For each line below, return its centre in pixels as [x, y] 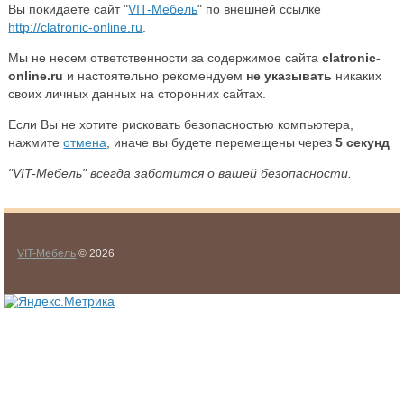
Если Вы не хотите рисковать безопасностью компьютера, [181, 125]
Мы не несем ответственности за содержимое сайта [165, 58]
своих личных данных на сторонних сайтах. [138, 94]
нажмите [36, 143]
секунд [367, 143]
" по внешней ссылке [260, 9]
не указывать [289, 76]
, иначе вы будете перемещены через [221, 143]
